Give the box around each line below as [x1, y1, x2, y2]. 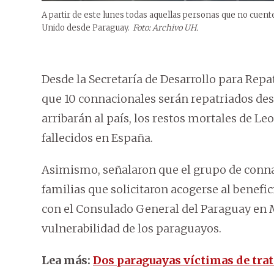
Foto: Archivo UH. [133, 23, 198, 34]
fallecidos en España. [42, 131, 153, 146]
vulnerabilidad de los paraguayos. [42, 221, 221, 236]
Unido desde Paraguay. [42, 23, 130, 34]
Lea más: [42, 253, 93, 268]
